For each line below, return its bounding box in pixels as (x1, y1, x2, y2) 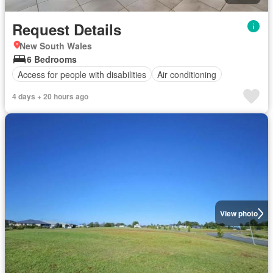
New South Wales (19, 40, 92, 52)
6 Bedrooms (27, 53, 77, 65)
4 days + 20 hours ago (12, 91, 88, 102)
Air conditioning (157, 68, 216, 80)
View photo (219, 208, 258, 219)
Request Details (12, 19, 121, 40)
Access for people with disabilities (18, 68, 146, 80)
